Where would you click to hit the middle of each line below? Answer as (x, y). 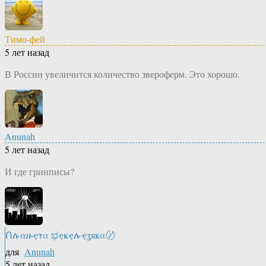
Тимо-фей (25, 39)
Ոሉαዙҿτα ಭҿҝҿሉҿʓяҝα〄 (60, 235)
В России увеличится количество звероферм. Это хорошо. (122, 74)
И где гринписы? (39, 172)
